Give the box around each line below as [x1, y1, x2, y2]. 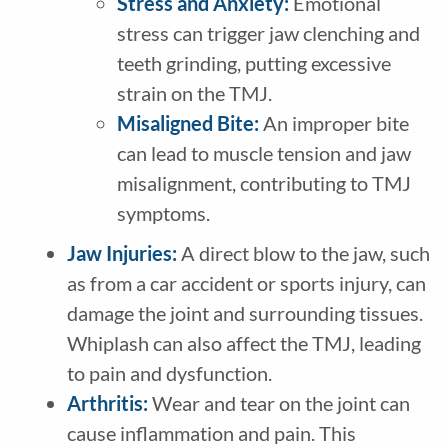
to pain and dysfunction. [66, 361, 272, 386]
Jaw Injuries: [66, 241, 181, 266]
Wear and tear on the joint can [151, 391, 410, 416]
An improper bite [258, 111, 409, 136]
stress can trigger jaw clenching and [116, 21, 420, 46]
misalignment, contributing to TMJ [116, 171, 411, 196]
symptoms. [116, 201, 210, 226]
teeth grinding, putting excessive [116, 51, 391, 76]
